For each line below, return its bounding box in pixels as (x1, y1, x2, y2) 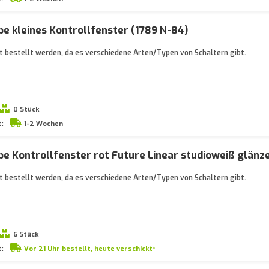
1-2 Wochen (23, 119, 63, 128)
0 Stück (13, 105, 39, 114)
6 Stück (13, 230, 38, 239)
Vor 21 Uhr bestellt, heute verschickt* (23, 244, 156, 253)
